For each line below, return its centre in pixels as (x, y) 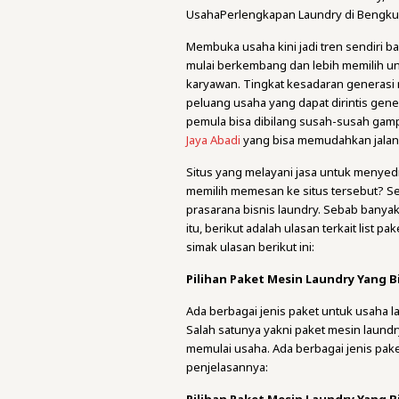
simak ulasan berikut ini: (251, 247)
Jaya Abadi (214, 140)
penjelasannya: (228, 367)
